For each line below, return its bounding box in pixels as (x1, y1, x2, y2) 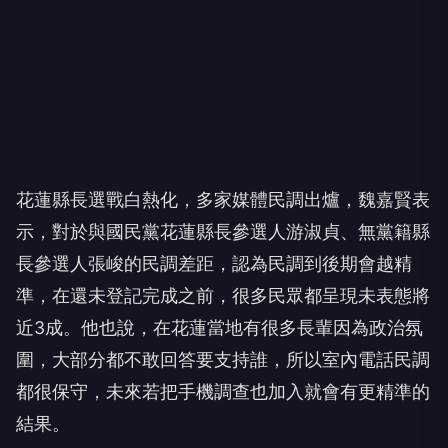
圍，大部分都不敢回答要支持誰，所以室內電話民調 (16, 348, 430, 370)
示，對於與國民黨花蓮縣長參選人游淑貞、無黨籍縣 (16, 220, 430, 242)
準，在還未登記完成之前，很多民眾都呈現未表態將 (16, 284, 430, 306)
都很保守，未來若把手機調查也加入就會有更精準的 (16, 380, 430, 402)
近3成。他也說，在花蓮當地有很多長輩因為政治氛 (16, 316, 423, 338)
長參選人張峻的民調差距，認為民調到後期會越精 (16, 252, 412, 274)
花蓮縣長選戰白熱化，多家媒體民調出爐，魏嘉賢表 (16, 188, 430, 210)
